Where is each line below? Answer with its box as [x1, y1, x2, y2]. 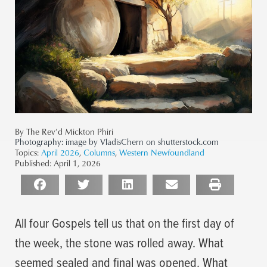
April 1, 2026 [54, 157, 101, 169]
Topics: [15, 147, 39, 159]
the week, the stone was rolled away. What [15, 232, 223, 252]
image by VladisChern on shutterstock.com [66, 136, 218, 148]
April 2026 [41, 147, 79, 159]
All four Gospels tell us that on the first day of [15, 213, 234, 232]
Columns [83, 147, 115, 159]
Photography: [15, 136, 66, 148]
